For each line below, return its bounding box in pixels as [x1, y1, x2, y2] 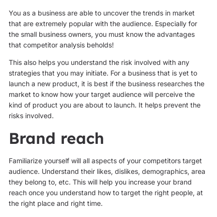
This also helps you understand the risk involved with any [8, 58, 189, 67]
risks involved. [8, 111, 60, 120]
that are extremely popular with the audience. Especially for [8, 19, 197, 28]
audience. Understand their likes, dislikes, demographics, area [8, 167, 205, 175]
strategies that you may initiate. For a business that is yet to [8, 69, 197, 77]
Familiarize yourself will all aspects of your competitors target [8, 156, 202, 165]
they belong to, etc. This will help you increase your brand [8, 177, 192, 186]
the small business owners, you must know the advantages [8, 30, 195, 38]
